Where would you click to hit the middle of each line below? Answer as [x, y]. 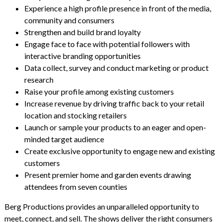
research [39, 79]
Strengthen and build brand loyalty [82, 32]
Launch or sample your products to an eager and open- [115, 127]
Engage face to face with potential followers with [107, 44]
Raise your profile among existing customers [99, 91]
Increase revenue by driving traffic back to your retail [114, 103]
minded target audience [64, 139]
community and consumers [69, 20]
